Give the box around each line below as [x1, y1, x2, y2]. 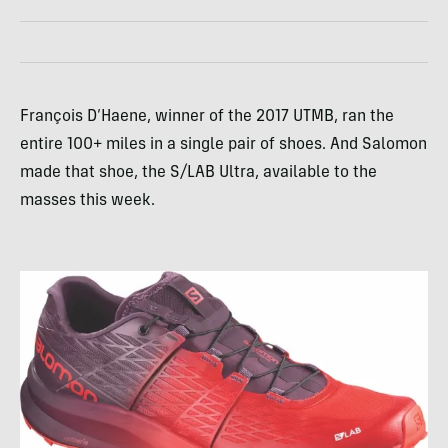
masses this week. [20, 193, 155, 210]
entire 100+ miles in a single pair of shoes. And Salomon [20, 137, 427, 154]
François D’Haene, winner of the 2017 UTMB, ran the [20, 109, 394, 126]
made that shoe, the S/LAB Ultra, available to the [20, 165, 377, 182]
